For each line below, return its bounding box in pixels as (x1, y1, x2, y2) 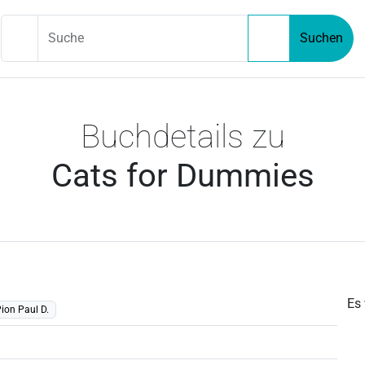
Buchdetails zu (80, 117, 285, 156)
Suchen (299, 30, 343, 46)
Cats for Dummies (51, 156, 314, 195)
